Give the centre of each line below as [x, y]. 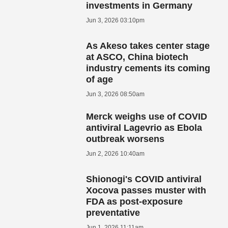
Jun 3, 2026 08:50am [116, 94]
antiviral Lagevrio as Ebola [144, 127]
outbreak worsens [125, 139]
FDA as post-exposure [135, 201]
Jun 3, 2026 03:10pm [116, 20]
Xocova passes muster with [146, 190]
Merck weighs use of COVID [147, 116]
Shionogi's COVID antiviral [144, 179]
